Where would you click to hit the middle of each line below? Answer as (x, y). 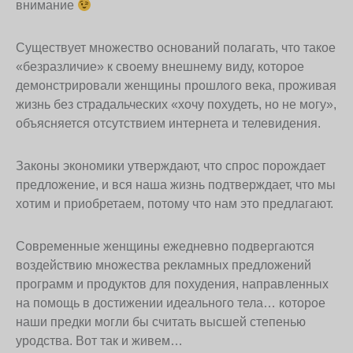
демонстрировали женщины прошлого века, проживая (176, 86)
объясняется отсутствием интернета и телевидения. (168, 124)
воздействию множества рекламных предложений (163, 266)
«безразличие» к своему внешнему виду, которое (160, 67)
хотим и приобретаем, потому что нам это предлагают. (175, 204)
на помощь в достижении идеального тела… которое (171, 303)
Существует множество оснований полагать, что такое (176, 48)
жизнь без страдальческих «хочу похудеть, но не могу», (176, 105)
